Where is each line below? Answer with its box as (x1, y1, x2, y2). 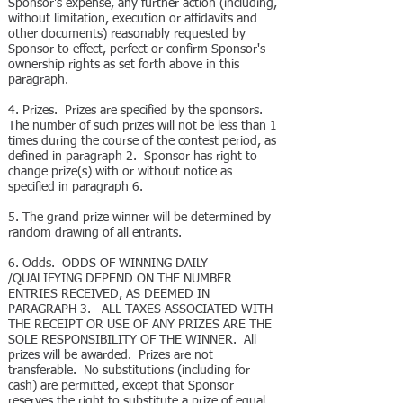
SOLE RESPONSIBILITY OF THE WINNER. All (8, 334, 256, 346)
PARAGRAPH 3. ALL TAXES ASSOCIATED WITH (8, 303, 273, 316)
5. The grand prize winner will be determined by (8, 211, 271, 224)
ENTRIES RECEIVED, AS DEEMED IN (8, 288, 210, 300)
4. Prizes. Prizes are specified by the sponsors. (8, 104, 263, 117)
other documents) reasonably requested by (8, 28, 246, 40)
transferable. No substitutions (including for (8, 364, 250, 377)
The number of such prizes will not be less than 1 (8, 120, 277, 132)
